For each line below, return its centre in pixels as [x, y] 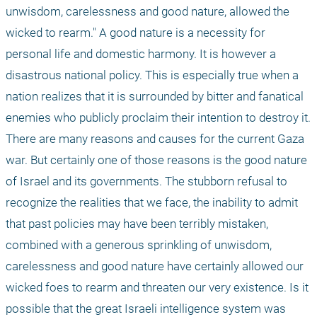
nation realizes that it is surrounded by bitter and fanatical [155, 97]
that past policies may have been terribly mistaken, [137, 224]
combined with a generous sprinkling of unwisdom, [139, 245]
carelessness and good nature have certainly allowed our [155, 266]
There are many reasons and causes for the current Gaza [155, 139]
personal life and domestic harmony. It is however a [141, 54]
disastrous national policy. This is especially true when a [152, 75]
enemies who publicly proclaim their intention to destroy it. [158, 118]
